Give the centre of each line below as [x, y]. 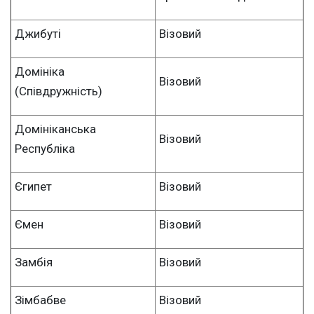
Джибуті [38, 33]
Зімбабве [40, 300]
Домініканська [55, 129]
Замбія [34, 262]
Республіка [45, 148]
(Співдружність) [59, 91]
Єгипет [33, 186]
